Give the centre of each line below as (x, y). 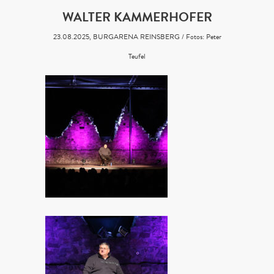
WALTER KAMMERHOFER (137, 17)
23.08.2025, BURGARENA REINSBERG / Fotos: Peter (137, 37)
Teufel (137, 56)
